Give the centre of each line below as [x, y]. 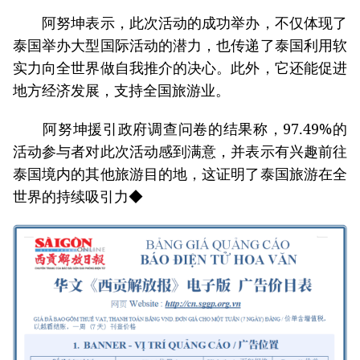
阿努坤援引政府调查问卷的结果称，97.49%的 [180, 128]
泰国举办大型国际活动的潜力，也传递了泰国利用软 [180, 45]
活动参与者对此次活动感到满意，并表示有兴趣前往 [180, 151]
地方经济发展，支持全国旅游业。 [121, 90]
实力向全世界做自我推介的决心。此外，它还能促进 [180, 67]
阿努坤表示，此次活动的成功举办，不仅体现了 [180, 22]
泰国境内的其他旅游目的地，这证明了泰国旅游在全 [180, 173]
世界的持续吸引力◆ [78, 196]
